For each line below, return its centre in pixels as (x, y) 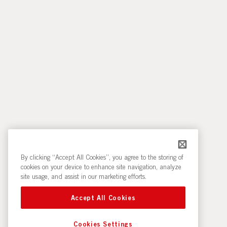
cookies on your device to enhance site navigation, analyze (101, 166)
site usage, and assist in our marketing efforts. (84, 176)
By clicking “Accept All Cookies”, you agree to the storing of (102, 157)
